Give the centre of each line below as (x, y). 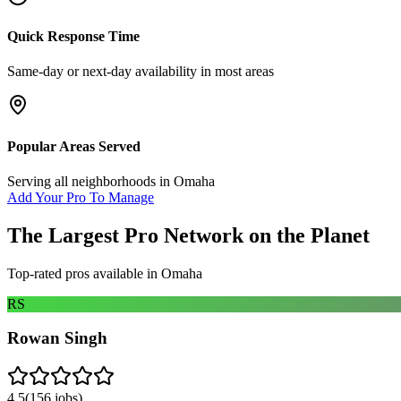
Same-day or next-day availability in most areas (141, 72)
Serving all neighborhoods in (90, 181)
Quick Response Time (73, 37)
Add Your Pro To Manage (81, 197)
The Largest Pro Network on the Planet (188, 235)
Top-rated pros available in (84, 273)
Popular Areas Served (74, 146)
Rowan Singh (57, 338)
